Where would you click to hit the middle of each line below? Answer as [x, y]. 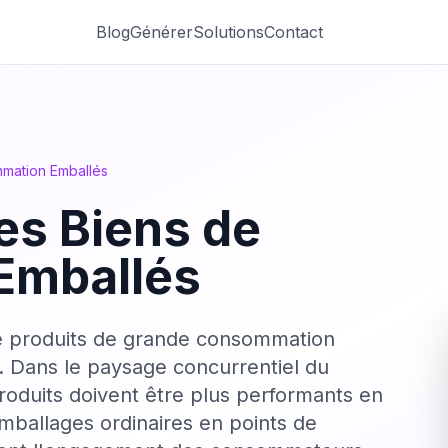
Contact [293, 31]
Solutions [228, 31]
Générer [161, 31]
